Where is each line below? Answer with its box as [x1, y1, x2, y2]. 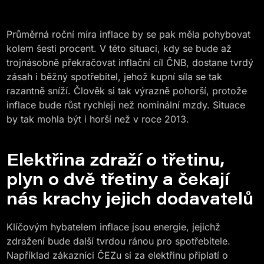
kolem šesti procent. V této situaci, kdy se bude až [6, 42, 232, 54]
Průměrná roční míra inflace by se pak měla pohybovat [6, 28, 251, 40]
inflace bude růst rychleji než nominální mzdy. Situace [6, 99, 246, 111]
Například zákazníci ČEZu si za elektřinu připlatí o [6, 249, 229, 261]
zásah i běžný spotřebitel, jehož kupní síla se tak [6, 71, 223, 82]
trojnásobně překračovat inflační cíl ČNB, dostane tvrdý [6, 57, 254, 68]
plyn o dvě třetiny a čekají [6, 168, 230, 189]
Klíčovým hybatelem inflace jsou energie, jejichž [6, 221, 221, 233]
